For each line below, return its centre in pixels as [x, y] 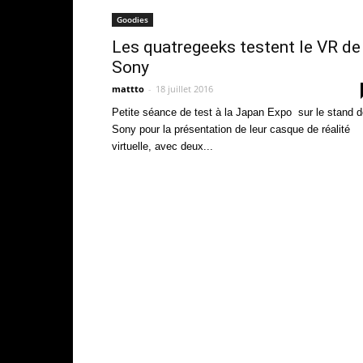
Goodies [132, 19]
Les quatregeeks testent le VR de [236, 47]
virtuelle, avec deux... [162, 146]
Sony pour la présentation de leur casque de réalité [231, 129]
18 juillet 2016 [184, 89]
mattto [128, 89]
